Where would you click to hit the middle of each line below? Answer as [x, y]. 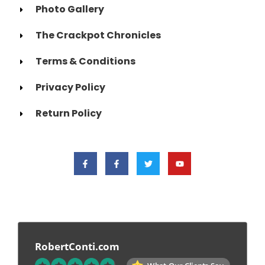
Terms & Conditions [86, 61]
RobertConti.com [77, 246]
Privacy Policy [71, 87]
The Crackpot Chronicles [98, 35]
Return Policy [69, 113]
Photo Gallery [70, 9]
